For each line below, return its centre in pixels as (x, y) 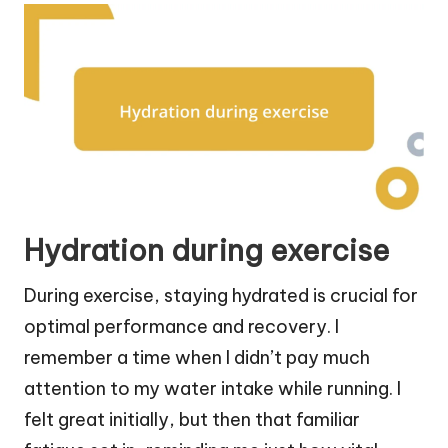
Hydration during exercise (207, 250)
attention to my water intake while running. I (212, 388)
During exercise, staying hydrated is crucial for (221, 295)
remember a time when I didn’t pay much (197, 357)
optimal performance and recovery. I (181, 326)
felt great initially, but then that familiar (192, 419)
